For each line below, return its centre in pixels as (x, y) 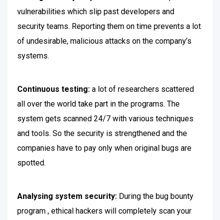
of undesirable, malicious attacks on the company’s (104, 41)
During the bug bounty (156, 196)
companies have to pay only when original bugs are (104, 148)
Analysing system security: (68, 196)
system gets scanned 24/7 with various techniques (105, 119)
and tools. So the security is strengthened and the (102, 133)
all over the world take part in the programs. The (98, 104)
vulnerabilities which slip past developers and (96, 12)
